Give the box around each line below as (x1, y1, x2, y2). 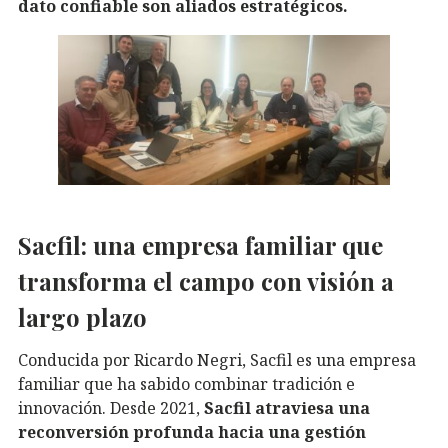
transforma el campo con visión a (18, 264, 394, 297)
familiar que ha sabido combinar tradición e (18, 372, 355, 395)
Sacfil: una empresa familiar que (18, 228, 383, 261)
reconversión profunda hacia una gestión (18, 420, 366, 443)
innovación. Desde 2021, (18, 396, 204, 419)
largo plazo (18, 300, 147, 333)
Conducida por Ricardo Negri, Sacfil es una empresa (18, 348, 416, 371)
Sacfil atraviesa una (204, 396, 370, 419)
